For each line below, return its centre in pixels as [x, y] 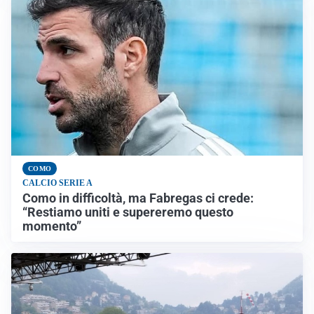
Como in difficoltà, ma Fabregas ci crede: [139, 199]
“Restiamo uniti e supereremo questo [128, 213]
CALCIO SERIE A [57, 183]
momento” [53, 227]
